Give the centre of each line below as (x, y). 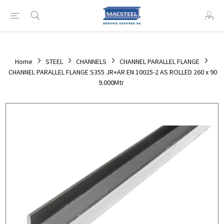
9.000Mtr (111, 82)
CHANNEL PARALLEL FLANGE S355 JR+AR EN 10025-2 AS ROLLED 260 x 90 (113, 72)
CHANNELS (91, 61)
